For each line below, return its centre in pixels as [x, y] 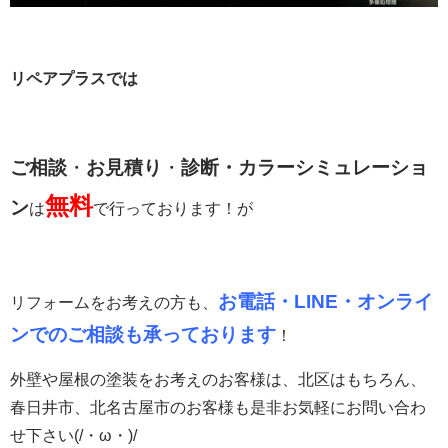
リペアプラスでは [74, 78]
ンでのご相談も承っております [143, 334]
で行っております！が [173, 208]
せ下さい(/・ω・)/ [73, 435]
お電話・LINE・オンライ [325, 301]
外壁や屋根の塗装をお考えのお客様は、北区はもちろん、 [218, 379]
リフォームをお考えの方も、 [114, 302]
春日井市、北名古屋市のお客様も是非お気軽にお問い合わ [218, 407]
